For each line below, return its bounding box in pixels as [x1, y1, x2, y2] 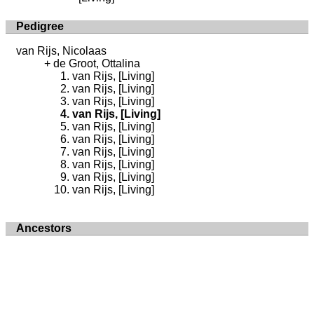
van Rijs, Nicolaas [16, 44, 107, 57]
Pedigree [16, 20, 64, 32]
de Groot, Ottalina [53, 57, 140, 69]
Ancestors [16, 221, 71, 234]
